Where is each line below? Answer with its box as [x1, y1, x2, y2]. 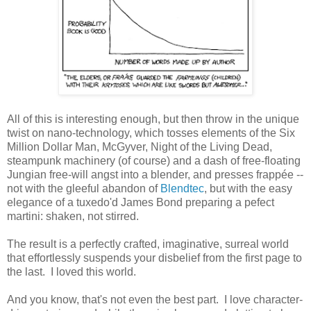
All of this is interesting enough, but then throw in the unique [7, 113, 299, 126]
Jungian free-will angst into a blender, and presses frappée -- [7, 169, 303, 181]
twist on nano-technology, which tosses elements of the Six [7, 127, 295, 140]
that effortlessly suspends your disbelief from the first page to [7, 252, 302, 264]
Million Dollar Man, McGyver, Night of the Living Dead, [7, 141, 272, 153]
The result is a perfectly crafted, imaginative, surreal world [7, 238, 289, 251]
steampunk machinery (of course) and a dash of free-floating [7, 155, 301, 167]
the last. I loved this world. [7, 266, 136, 278]
